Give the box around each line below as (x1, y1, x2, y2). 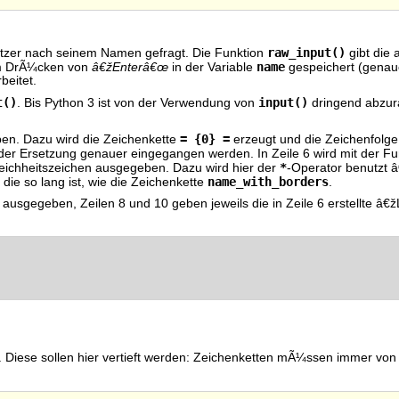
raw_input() (267, 45, 346, 61)
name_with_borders (208, 174, 329, 189)
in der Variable (168, 61, 256, 75)
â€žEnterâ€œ (92, 61, 168, 75)
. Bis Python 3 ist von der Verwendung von (17, 96, 258, 110)
